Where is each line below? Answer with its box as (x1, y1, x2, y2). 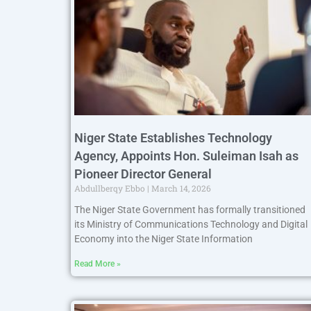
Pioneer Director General (74, 166, 212, 181)
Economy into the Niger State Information (74, 233, 253, 244)
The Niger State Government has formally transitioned (74, 203, 305, 215)
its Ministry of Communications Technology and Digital (74, 218, 308, 230)
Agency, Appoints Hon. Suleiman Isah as (74, 148, 299, 163)
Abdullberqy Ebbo (74, 182, 147, 194)
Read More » (74, 258, 121, 269)
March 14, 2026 (149, 182, 211, 194)
